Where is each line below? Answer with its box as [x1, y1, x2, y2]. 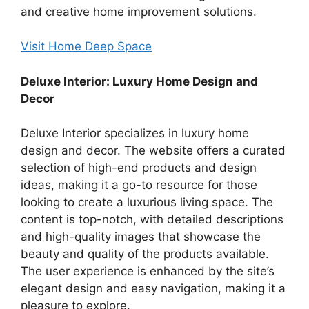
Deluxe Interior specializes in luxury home [21, 126, 249, 141]
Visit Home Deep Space [21, 39, 152, 54]
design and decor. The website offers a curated [21, 143, 286, 158]
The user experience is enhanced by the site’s [21, 264, 275, 279]
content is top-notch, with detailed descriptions [21, 212, 283, 227]
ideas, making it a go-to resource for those [21, 178, 257, 192]
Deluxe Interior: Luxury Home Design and [21, 74, 258, 88]
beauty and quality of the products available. [21, 247, 269, 261]
